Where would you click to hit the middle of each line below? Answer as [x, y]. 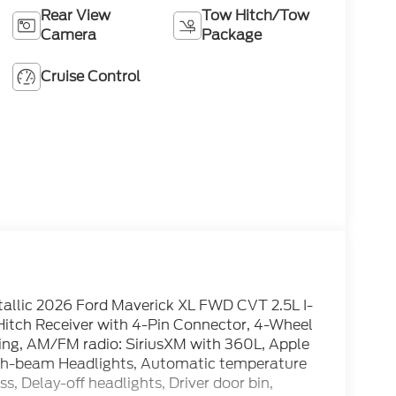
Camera [68, 35]
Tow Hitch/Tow [256, 16]
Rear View [75, 16]
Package [232, 35]
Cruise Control [90, 77]
